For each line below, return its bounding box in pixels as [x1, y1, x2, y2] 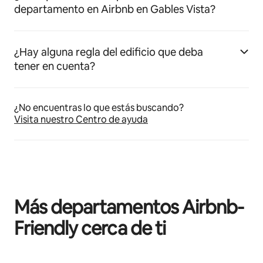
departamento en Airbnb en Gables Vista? [14, 2, 215, 16]
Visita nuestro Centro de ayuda [14, 113, 148, 126]
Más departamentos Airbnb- [14, 195, 244, 219]
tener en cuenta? [14, 59, 95, 73]
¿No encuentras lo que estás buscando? [14, 102, 184, 114]
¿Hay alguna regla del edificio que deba [14, 45, 203, 59]
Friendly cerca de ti [14, 216, 166, 240]
